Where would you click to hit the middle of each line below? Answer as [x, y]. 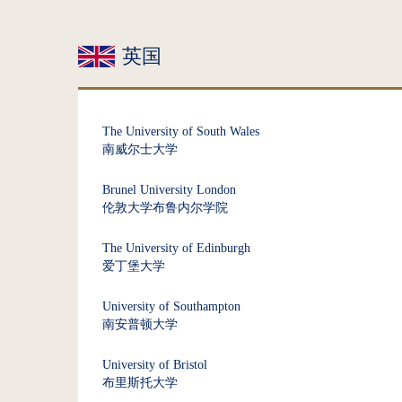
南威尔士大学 [140, 149]
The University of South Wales [181, 131]
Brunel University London [169, 190]
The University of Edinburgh [176, 248]
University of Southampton [171, 306]
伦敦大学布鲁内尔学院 [165, 208]
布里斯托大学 [140, 383]
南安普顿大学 [140, 324]
